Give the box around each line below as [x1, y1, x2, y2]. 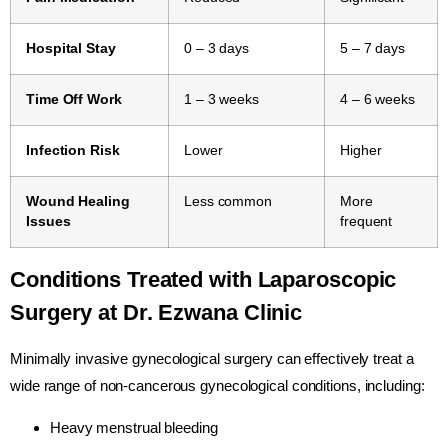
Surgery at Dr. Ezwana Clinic [10, 300, 303, 326]
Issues [26, 214, 71, 230]
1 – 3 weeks [184, 92, 259, 108]
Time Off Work [26, 92, 122, 108]
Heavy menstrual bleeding [50, 418, 218, 436]
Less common [184, 194, 272, 210]
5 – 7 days [340, 41, 405, 57]
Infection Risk [26, 143, 120, 159]
